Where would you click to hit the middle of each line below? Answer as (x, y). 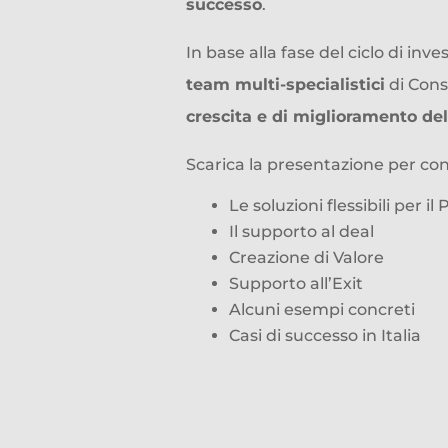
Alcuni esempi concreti (322, 309)
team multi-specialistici (285, 84)
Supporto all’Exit (296, 283)
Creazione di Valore (306, 257)
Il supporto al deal (301, 231)
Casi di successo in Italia (325, 335)
